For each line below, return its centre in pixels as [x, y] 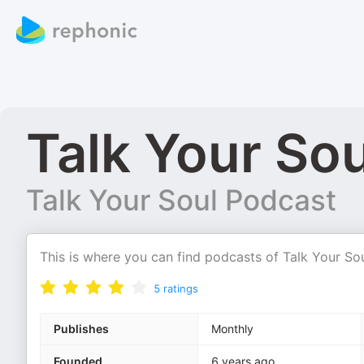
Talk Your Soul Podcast [181, 200]
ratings [181, 288]
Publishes [81, 329]
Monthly [232, 329]
